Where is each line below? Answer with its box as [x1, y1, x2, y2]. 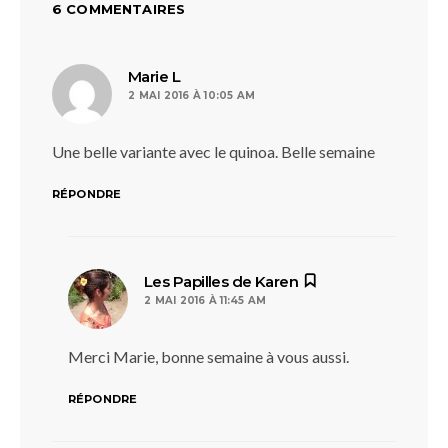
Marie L [128, 66, 181, 86]
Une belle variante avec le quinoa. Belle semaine [52, 141, 375, 161]
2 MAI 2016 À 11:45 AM [144, 293, 267, 307]
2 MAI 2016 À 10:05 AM [128, 88, 256, 102]
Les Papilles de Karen [144, 271, 299, 291]
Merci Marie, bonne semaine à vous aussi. [68, 346, 349, 366]
